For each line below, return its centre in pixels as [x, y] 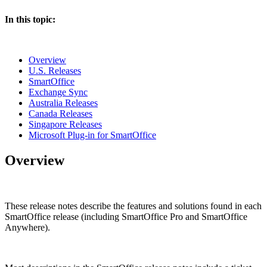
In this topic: [30, 19]
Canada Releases [60, 113]
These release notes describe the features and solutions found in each [133, 206]
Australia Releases [63, 103]
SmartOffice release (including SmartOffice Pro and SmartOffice [126, 216]
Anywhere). [27, 227]
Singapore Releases [65, 124]
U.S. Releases [55, 70]
